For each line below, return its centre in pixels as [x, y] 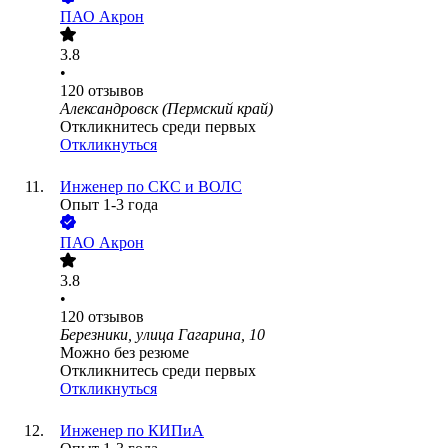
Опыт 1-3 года [109, 205]
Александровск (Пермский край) [166, 109]
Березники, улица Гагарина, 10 [162, 335]
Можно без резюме [124, 353]
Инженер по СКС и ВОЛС [151, 187]
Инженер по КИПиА [132, 431]
